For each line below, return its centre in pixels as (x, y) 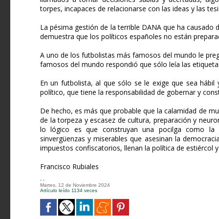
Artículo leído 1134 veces (69, 191)
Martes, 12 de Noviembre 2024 (75, 185)
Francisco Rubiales (69, 167)
